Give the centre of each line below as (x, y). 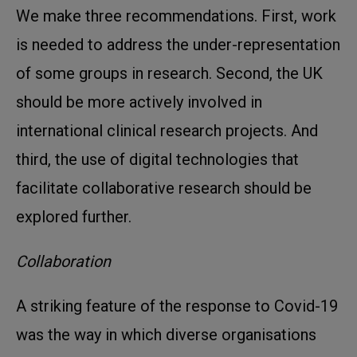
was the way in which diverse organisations (166, 334)
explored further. (74, 216)
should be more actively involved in (139, 102)
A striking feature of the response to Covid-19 (177, 306)
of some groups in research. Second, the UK (169, 73)
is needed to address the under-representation (178, 44)
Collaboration (63, 261)
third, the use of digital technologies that (157, 159)
